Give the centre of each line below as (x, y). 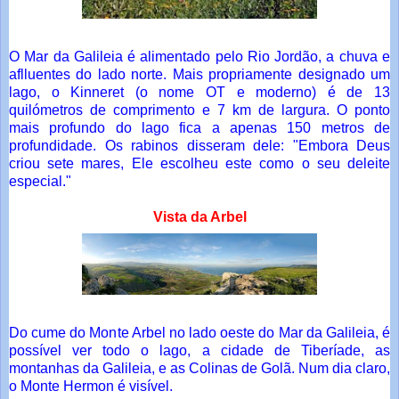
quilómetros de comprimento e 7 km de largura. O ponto (199, 110)
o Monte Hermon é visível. (91, 387)
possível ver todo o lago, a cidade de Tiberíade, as (199, 351)
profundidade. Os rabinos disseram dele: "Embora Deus (199, 146)
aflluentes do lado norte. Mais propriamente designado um (199, 75)
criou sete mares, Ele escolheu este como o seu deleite (199, 164)
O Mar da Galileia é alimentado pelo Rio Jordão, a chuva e (199, 57)
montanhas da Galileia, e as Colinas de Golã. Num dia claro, (199, 369)
